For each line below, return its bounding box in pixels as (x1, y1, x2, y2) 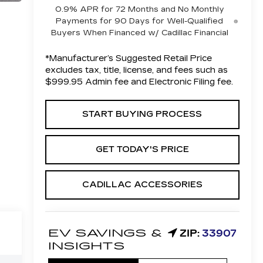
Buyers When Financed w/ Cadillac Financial (50, 28, 228, 38)
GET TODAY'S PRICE (95, 144, 189, 154)
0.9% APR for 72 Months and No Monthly (55, 4, 224, 14)
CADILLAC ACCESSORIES (82, 179, 203, 190)
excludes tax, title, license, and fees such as (45, 65, 228, 75)
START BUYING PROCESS (82, 109, 203, 119)
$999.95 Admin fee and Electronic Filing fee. (45, 76, 233, 87)
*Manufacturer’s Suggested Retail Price (45, 53, 212, 63)
